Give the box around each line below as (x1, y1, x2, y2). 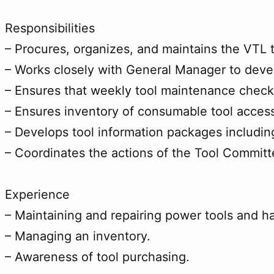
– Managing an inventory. (5, 228, 150, 243)
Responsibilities (5, 20, 95, 35)
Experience (5, 187, 70, 202)
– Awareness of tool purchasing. (5, 249, 190, 264)
